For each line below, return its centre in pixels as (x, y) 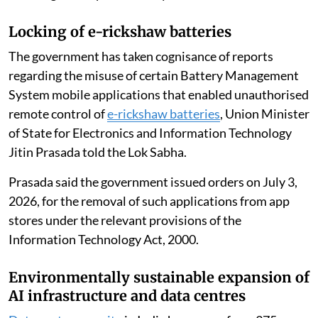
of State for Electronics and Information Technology (150, 132)
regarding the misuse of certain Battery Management (154, 75)
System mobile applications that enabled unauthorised (159, 94)
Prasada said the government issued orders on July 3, (153, 181)
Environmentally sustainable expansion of (159, 277)
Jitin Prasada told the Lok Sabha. (98, 152)
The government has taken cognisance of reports (141, 56)
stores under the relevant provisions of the (125, 220)
